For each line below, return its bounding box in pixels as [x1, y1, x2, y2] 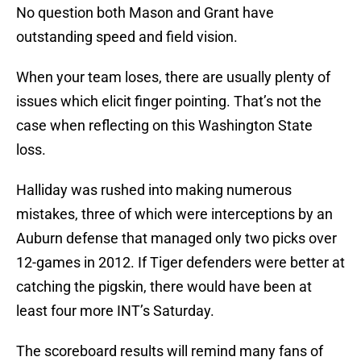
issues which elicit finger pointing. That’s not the [16, 93, 322, 110]
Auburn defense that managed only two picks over [16, 230, 337, 247]
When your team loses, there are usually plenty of [16, 68, 330, 86]
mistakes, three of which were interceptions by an [16, 205, 333, 223]
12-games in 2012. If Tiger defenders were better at [16, 254, 345, 272]
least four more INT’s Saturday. [16, 302, 214, 320]
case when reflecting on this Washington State [16, 117, 313, 135]
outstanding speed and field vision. [16, 28, 238, 46]
